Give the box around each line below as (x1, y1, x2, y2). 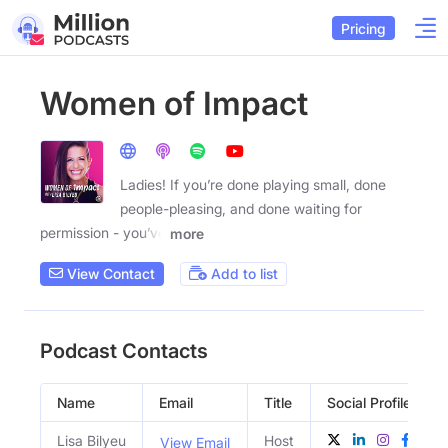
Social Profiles (327, 393, 418, 411)
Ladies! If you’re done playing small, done (120, 176, 386, 193)
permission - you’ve (40, 224, 166, 241)
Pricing (341, 19, 386, 37)
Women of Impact (40, 84, 308, 123)
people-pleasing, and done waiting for (120, 200, 362, 217)
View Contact (63, 265, 155, 283)
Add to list (207, 265, 278, 283)
